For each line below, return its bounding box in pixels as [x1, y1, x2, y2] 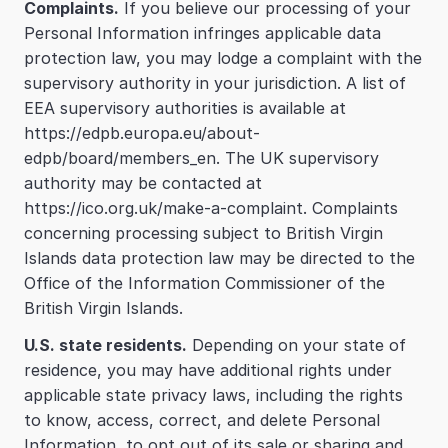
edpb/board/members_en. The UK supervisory [24, 148, 379, 168]
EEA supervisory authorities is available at [24, 98, 346, 118]
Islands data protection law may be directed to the [24, 248, 415, 268]
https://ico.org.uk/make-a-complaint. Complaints [24, 198, 398, 218]
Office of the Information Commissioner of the [24, 273, 385, 293]
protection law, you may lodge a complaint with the [24, 48, 422, 68]
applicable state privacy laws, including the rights [24, 385, 403, 405]
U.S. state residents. [24, 335, 187, 355]
